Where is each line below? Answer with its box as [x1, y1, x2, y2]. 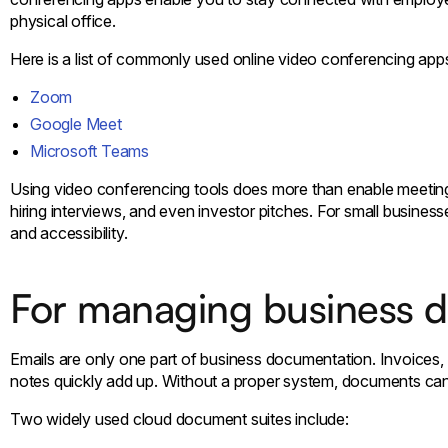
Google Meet [30, 113, 122, 134]
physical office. [10, 10, 116, 31]
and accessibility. [10, 222, 128, 243]
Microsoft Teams [30, 140, 149, 161]
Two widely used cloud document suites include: [10, 408, 349, 429]
